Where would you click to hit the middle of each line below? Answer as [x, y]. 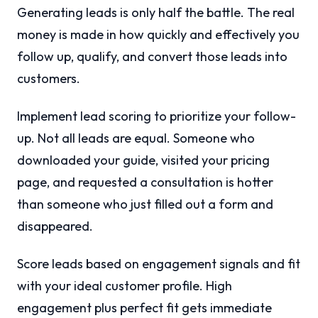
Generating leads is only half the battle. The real [156, 13]
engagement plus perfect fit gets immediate [144, 308]
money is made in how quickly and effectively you [158, 35]
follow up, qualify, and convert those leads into [152, 57]
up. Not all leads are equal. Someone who [136, 138]
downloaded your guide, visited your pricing [143, 160]
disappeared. [55, 226]
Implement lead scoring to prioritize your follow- [157, 116]
